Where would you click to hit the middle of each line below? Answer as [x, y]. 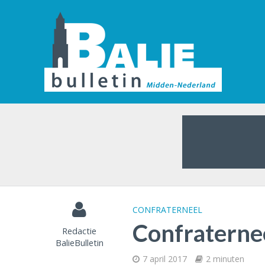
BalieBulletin [79, 243]
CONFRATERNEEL [167, 210]
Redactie [80, 231]
